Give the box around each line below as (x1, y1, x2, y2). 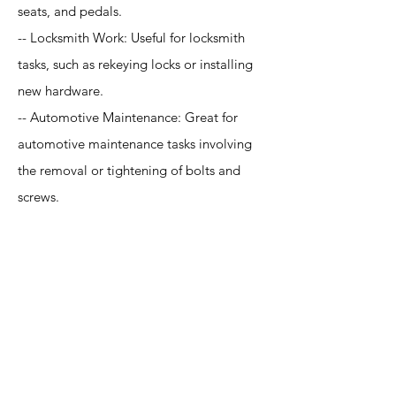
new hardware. (18, 82, 103, 99)
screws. (18, 188, 59, 205)
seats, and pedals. (18, 3, 122, 19)
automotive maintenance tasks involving (18, 135, 252, 152)
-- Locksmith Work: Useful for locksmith (18, 29, 245, 46)
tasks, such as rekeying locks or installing (18, 56, 253, 72)
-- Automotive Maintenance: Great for (18, 109, 238, 126)
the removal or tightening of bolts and (18, 162, 240, 179)
